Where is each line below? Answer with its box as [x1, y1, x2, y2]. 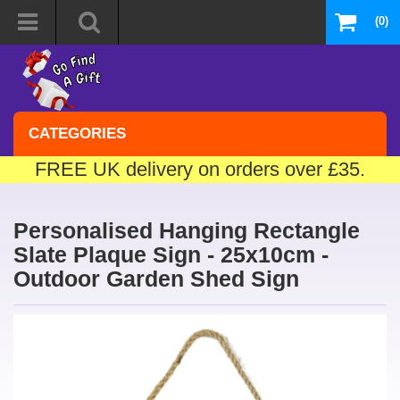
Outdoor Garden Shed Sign [13, 266, 299, 291]
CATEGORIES [29, 125, 126, 142]
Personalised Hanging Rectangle [13, 218, 360, 243]
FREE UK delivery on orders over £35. [35, 159, 365, 180]
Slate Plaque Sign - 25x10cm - [13, 242, 329, 267]
